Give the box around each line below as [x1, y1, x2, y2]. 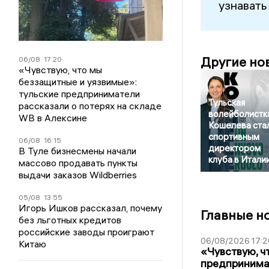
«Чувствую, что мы [19, 64, 103, 76]
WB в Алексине [19, 112, 88, 124]
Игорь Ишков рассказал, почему [19, 202, 163, 214]
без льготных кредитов [19, 214, 122, 226]
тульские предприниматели [19, 88, 141, 100]
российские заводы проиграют [19, 226, 155, 238]
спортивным [208, 131, 259, 143]
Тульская [208, 97, 245, 109]
